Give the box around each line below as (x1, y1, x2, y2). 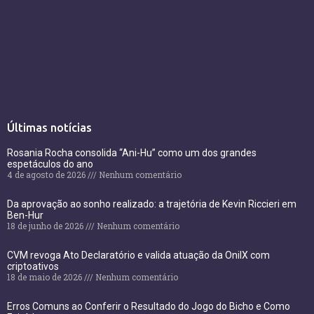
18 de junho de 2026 (7, 219, 86, 231)
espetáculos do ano (7, 158, 93, 170)
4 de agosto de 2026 (7, 168, 88, 180)
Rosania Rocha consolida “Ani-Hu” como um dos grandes (7, 146, 257, 158)
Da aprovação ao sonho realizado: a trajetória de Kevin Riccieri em (7, 198, 296, 210)
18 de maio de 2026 (7, 271, 84, 282)
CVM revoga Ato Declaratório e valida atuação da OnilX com (7, 249, 270, 261)
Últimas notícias (7, 121, 92, 134)
